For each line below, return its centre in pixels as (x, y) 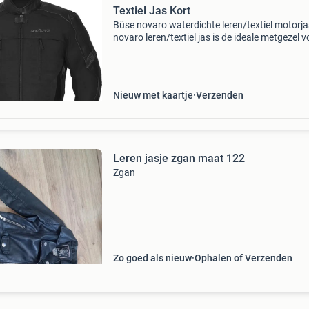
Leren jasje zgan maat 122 (179, 158)
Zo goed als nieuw (152, 258)
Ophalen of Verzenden (243, 258)
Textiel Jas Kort (151, 11)
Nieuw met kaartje (153, 95)
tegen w (130, 74)
